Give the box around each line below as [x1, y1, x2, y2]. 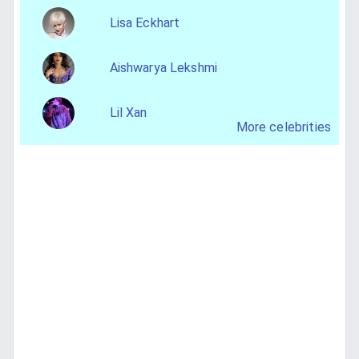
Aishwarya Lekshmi [109, 60, 218, 76]
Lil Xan [109, 105, 147, 121]
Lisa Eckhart [109, 15, 180, 31]
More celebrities [236, 119, 331, 135]
